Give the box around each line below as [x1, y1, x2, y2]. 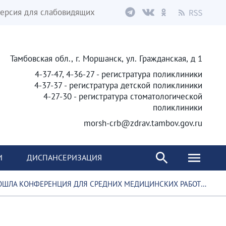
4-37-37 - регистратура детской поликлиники [34, 80, 202, 91]
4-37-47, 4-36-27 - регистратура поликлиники [35, 69, 202, 80]
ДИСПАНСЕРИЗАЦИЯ [27, 152, 102, 162]
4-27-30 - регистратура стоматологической [43, 91, 202, 102]
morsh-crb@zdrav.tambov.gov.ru [84, 118, 202, 129]
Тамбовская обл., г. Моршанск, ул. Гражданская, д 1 [10, 53, 202, 64]
